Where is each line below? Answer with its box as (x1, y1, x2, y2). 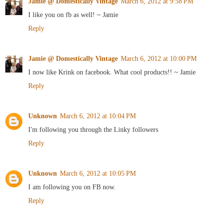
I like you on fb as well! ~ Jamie (28, 11, 118, 19)
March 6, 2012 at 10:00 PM (121, 54, 197, 63)
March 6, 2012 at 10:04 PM (60, 112, 136, 120)
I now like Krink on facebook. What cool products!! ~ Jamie (28, 68, 196, 76)
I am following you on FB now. (28, 183, 116, 191)
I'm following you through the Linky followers (28, 126, 158, 134)
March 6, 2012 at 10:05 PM (60, 169, 136, 178)
